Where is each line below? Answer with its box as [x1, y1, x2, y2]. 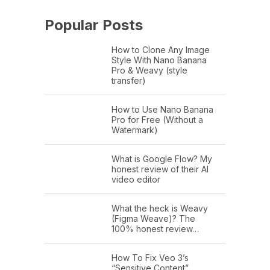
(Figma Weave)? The [111, 213, 195, 224]
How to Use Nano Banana [111, 104, 213, 115]
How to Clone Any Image [111, 45, 210, 55]
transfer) [111, 75, 146, 86]
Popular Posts [45, 16, 143, 34]
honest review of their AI [111, 164, 209, 175]
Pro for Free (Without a [111, 115, 203, 125]
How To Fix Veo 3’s [111, 253, 189, 263]
